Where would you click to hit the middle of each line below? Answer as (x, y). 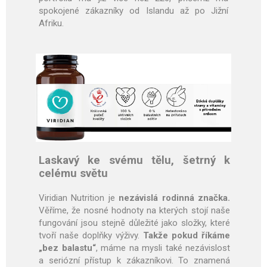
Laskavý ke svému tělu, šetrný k (134, 161)
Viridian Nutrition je (79, 198)
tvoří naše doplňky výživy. (91, 236)
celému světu (73, 174)
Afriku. (51, 24)
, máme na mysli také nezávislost (163, 248)
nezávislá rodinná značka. (175, 198)
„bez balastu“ (67, 248)
